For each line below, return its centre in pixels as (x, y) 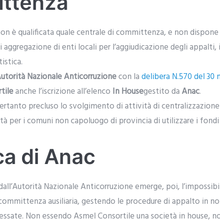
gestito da (163, 92)
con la (129, 77)
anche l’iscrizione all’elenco (63, 92)
